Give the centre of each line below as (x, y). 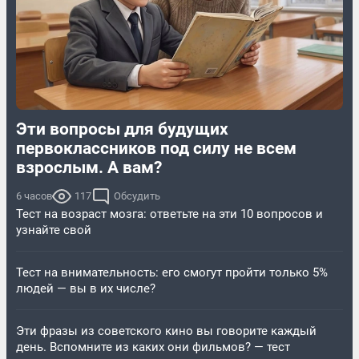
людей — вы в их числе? (86, 289)
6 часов (34, 196)
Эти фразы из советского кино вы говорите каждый (166, 331)
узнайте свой (54, 230)
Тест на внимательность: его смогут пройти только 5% (172, 273)
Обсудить (137, 196)
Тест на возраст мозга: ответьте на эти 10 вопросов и (169, 214)
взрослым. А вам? (89, 168)
